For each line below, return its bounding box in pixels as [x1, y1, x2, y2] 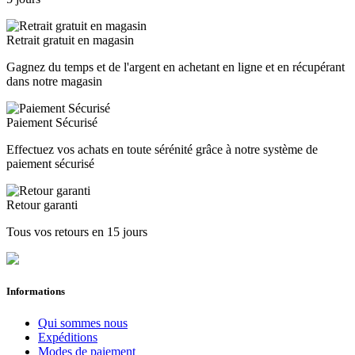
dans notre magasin [6, 74, 102, 89]
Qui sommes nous [38, 315, 128, 330]
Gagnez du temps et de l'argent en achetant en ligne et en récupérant [6, 60, 345, 74]
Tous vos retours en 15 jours [6, 225, 147, 239]
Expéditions [38, 330, 97, 344]
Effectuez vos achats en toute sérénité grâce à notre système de [6, 143, 318, 157]
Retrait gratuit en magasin [6, 33, 134, 48]
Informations [6, 285, 65, 298]
